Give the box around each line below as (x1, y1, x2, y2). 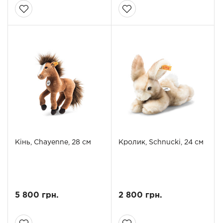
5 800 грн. (15, 192, 59, 200)
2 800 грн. (118, 192, 162, 200)
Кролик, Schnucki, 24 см (118, 139, 204, 146)
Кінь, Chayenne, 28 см (15, 139, 91, 146)
